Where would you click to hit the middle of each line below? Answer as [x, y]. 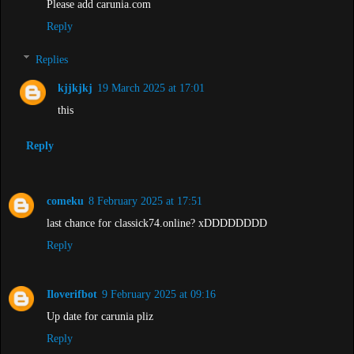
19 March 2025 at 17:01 [151, 87]
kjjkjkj [75, 87]
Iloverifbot [72, 294]
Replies [52, 59]
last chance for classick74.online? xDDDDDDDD [157, 222]
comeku [65, 200]
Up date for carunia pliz [100, 316]
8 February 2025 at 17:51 [145, 200]
